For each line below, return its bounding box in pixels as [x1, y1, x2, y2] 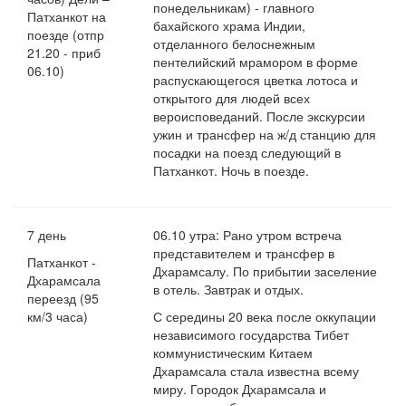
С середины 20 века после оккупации [153, 307, 377, 326]
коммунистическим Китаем [153, 343, 314, 362]
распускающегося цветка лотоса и [153, 71, 359, 90]
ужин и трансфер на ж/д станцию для [153, 125, 377, 144]
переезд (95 [27, 289, 99, 308]
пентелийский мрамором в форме [153, 53, 359, 72]
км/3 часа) [27, 307, 88, 326]
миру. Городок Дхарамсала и [153, 380, 327, 399]
